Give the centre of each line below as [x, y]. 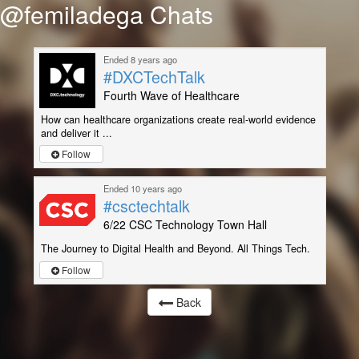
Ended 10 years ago [142, 189]
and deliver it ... [76, 133]
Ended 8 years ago [140, 59]
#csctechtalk [146, 206]
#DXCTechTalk [154, 77]
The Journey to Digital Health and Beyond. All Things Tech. [175, 249]
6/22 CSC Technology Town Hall [185, 225]
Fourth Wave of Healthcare [171, 95]
